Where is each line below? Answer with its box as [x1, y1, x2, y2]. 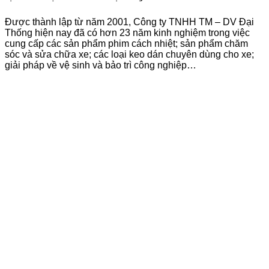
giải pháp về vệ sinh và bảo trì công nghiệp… [5, 59, 196, 70]
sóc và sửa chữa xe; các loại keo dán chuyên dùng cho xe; [5, 49, 254, 59]
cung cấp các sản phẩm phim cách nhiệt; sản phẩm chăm [5, 38, 248, 49]
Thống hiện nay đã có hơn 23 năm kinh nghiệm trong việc [5, 27, 250, 38]
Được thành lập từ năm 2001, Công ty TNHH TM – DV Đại [5, 16, 254, 27]
